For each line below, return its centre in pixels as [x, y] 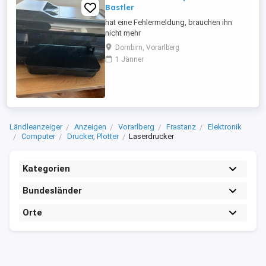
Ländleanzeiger [36, 127]
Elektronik [225, 127]
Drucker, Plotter [93, 136]
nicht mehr [123, 33]
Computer [38, 136]
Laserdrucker [151, 136]
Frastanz [181, 127]
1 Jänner [129, 59]
